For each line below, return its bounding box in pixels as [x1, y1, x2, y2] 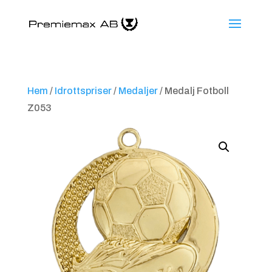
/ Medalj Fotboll [157, 86, 229, 96]
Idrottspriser [54, 86, 112, 96]
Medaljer [118, 86, 158, 96]
